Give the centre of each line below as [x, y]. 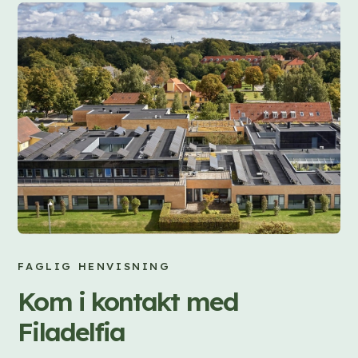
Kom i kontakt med [128, 301]
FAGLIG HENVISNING [94, 266]
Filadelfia [72, 331]
